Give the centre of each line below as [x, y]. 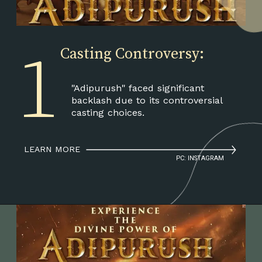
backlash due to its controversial [146, 100]
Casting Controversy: [132, 54]
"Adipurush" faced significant [137, 88]
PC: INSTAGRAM [200, 158]
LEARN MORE [52, 149]
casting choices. [108, 112]
